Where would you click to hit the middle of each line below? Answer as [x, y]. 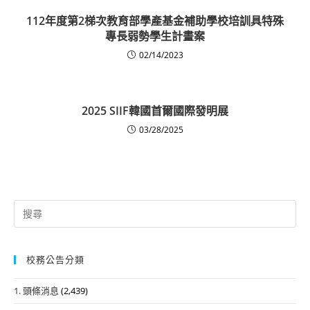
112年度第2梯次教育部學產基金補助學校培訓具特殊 [155, 20]
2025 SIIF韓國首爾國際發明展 [155, 110]
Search [27, 207]
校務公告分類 [55, 259]
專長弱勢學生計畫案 [155, 36]
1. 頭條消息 [36, 290]
